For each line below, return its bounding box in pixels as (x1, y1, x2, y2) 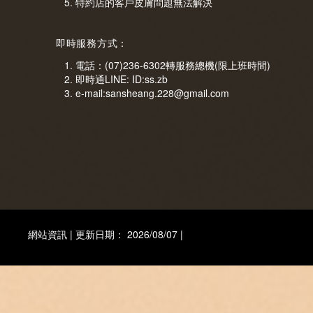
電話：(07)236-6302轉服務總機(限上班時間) (75, 58, 270, 72)
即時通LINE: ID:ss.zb (75, 72, 168, 86)
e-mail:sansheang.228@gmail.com (75, 86, 229, 100)
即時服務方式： (56, 38, 128, 49)
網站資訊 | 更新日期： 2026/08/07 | (28, 227, 183, 241)
